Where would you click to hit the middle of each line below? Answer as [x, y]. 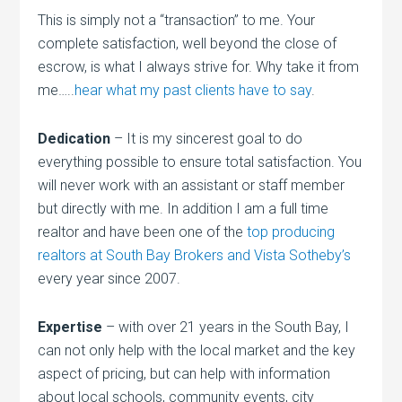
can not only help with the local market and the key [197, 351]
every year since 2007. [109, 279]
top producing [291, 232]
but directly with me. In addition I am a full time [184, 209]
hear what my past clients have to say [193, 91]
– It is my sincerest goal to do [207, 139]
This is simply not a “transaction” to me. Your [177, 21]
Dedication [74, 139]
